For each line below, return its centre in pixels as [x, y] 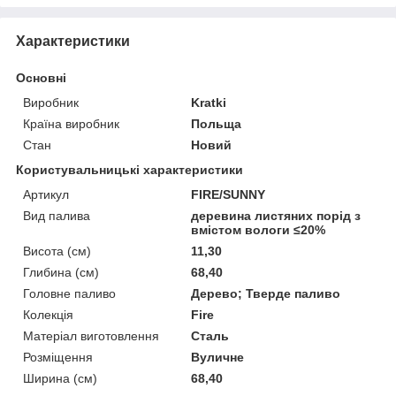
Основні [41, 78]
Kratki [209, 103]
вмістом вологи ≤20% [259, 230]
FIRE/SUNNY [228, 195]
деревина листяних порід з [276, 216]
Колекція [48, 315]
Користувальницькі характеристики [129, 170]
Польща [217, 124]
